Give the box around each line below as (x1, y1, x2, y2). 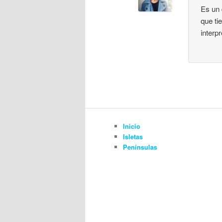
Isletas (123, 131, 143, 141)
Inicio (123, 121, 140, 131)
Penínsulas (123, 142, 157, 152)
